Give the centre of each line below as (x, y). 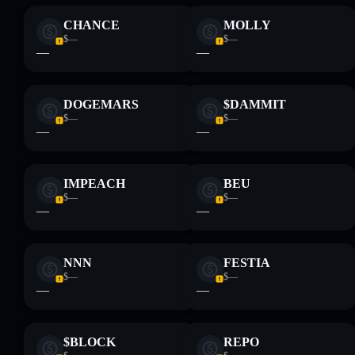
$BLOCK (90, 342)
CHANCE (92, 25)
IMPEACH (94, 183)
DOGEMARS (101, 104)
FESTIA (247, 263)
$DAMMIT (255, 104)
